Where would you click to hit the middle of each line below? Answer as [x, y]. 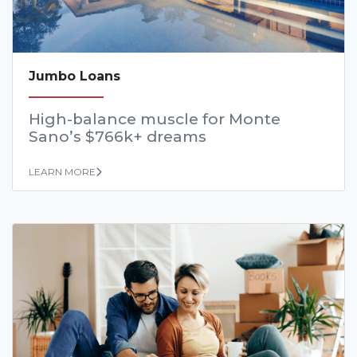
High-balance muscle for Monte [155, 120]
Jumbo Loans [75, 76]
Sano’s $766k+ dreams [118, 137]
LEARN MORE [62, 172]
